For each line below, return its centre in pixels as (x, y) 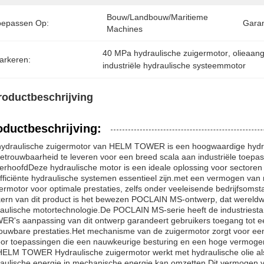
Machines (125, 29)
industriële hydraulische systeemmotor (174, 65)
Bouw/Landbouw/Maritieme (157, 17)
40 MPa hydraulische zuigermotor (166, 53)
